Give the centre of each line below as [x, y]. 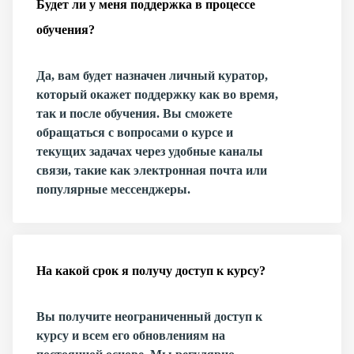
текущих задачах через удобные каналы [150, 151]
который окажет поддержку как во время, [157, 94]
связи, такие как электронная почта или [152, 170]
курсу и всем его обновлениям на [131, 335]
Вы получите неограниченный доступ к [149, 316]
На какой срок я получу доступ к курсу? [151, 271]
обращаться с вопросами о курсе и [135, 132]
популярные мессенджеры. [113, 189]
